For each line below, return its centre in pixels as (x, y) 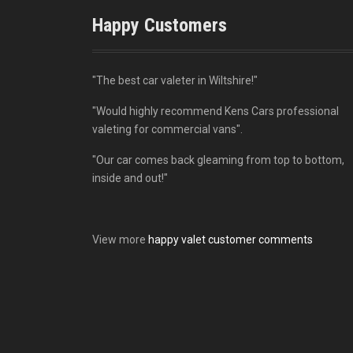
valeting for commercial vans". (167, 130)
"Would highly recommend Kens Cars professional (216, 111)
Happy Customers (160, 26)
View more (120, 240)
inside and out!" (130, 178)
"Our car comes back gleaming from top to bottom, (218, 160)
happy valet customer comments (230, 240)
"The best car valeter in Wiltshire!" (175, 81)
